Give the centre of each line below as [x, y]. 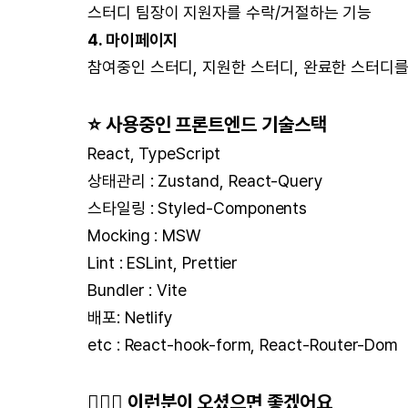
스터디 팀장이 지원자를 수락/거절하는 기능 [230, 12]
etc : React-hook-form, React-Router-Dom [243, 345]
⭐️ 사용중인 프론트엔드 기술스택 [207, 124]
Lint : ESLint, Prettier [163, 263]
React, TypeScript [154, 153]
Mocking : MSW [144, 235]
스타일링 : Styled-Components [198, 208]
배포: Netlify [131, 317]
